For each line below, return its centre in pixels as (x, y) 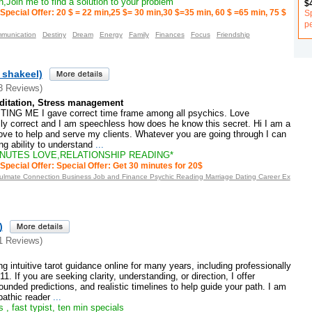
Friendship (233, 35)
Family (139, 35)
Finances (170, 35)
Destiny (54, 35)
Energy (111, 35)
